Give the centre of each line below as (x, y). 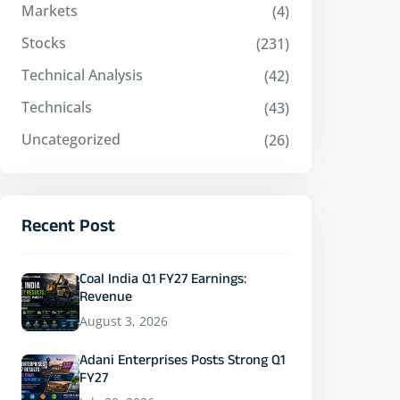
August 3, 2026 (124, 321)
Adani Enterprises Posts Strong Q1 (182, 362)
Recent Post (68, 229)
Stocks (44, 43)
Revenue (106, 299)
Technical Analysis (82, 75)
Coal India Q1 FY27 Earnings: (163, 281)
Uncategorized (71, 139)
